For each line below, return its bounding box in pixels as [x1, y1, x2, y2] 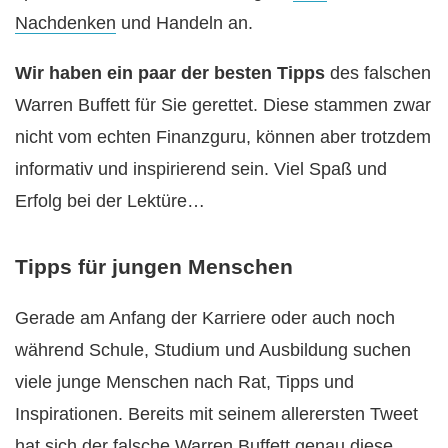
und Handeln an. [116, 12, 253, 33]
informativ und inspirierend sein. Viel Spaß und [15, 158, 387, 179]
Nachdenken [15, 12, 116, 33]
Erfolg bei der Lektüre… [15, 190, 205, 211]
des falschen [325, 62, 431, 83]
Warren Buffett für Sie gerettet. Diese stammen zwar [15, 94, 431, 115]
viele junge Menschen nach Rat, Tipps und [15, 371, 354, 392]
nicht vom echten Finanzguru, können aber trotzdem [15, 126, 431, 147]
